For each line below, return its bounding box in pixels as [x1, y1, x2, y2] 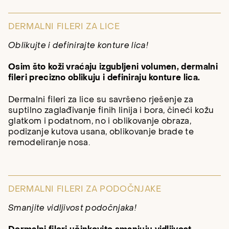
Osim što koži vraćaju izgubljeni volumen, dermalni [8, 62, 218, 73]
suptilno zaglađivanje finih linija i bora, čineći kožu [8, 105, 214, 116]
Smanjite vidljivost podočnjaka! [8, 202, 136, 213]
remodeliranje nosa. [8, 137, 90, 148]
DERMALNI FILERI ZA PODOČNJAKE [8, 184, 162, 194]
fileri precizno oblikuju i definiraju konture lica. [8, 73, 200, 83]
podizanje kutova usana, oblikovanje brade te [8, 126, 194, 137]
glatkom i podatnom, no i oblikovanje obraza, [8, 116, 192, 126]
